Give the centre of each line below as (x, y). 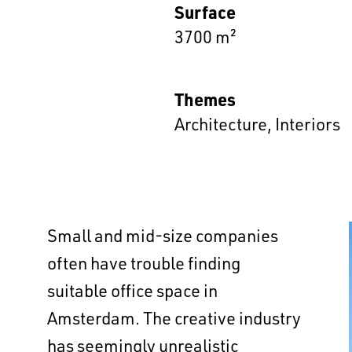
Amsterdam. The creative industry (174, 318)
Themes (205, 99)
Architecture (221, 124)
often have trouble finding (144, 263)
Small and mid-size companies (163, 235)
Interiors (308, 124)
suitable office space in (132, 290)
